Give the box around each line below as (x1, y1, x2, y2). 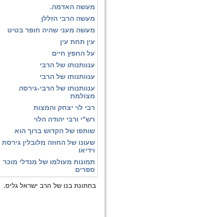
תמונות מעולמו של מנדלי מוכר (3, 158, 95, 166)
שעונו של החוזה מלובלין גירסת (2, 139, 95, 146)
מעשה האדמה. (50, 3, 95, 11)
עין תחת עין (60, 38, 95, 46)
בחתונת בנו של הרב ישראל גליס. (3, 182, 96, 189)
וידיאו (78, 146, 95, 154)
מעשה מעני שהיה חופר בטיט (7, 26, 95, 34)
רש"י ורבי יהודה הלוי (34, 115, 95, 123)
